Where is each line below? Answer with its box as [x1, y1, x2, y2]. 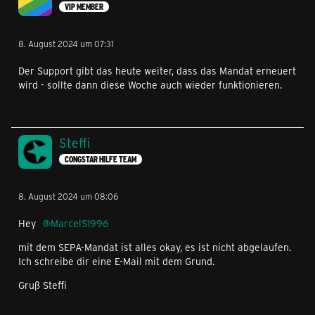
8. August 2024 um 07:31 [18, 38, 114, 50]
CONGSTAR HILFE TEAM [65, 153, 136, 165]
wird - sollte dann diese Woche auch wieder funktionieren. [18, 78, 282, 92]
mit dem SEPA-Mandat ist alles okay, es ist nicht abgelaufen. [18, 240, 291, 255]
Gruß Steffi [18, 278, 67, 292]
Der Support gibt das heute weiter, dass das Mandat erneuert [18, 64, 296, 78]
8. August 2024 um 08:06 [18, 191, 118, 202]
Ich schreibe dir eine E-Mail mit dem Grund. [18, 255, 214, 269]
